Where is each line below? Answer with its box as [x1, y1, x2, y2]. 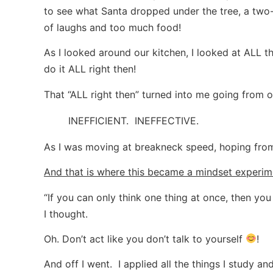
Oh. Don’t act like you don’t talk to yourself [44, 232, 246, 245]
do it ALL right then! [44, 63, 136, 76]
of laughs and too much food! [44, 21, 181, 34]
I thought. [44, 207, 88, 220]
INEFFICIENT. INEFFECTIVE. [68, 114, 199, 127]
